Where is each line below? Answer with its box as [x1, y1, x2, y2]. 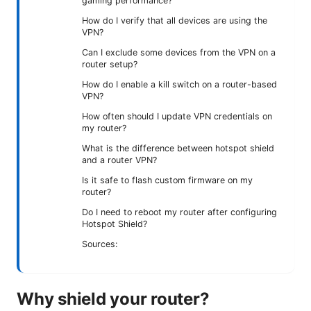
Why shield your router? [17, 289, 210, 310]
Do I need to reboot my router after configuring [82, 207, 277, 218]
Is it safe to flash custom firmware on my [82, 175, 253, 186]
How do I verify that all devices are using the [82, 15, 267, 26]
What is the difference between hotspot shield [82, 143, 274, 154]
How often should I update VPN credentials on [82, 111, 272, 122]
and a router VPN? [82, 155, 157, 166]
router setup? [82, 59, 137, 70]
